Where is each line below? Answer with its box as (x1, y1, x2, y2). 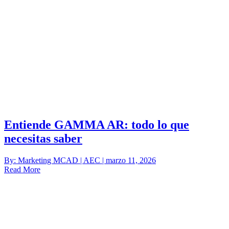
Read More (4, 165, 40, 174)
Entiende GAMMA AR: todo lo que (4, 118, 189, 131)
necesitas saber (4, 132, 82, 145)
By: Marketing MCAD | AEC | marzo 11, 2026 (4, 155, 156, 165)
